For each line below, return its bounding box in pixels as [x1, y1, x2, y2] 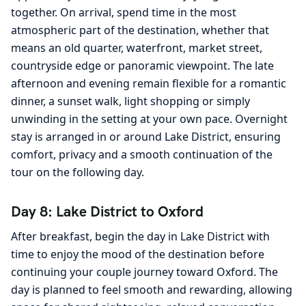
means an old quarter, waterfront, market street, [11, 40, 262, 55]
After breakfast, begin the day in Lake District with [11, 229, 270, 245]
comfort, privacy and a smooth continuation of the [11, 146, 273, 162]
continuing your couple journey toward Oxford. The [11, 264, 278, 280]
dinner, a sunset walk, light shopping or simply [11, 93, 250, 109]
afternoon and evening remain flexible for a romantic [11, 75, 286, 91]
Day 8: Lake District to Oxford [11, 201, 204, 221]
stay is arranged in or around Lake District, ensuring [11, 128, 281, 144]
